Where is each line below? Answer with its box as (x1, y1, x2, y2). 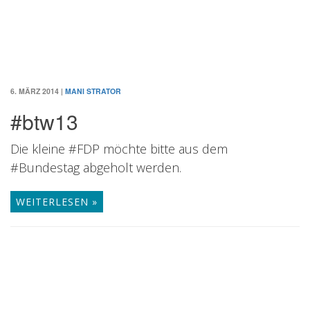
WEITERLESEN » (16, 195, 98, 208)
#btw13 (10, 107, 78, 136)
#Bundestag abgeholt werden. (10, 159, 181, 176)
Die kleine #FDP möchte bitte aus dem (10, 140, 228, 157)
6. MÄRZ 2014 (10, 86, 59, 96)
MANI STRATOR (65, 86, 121, 96)
